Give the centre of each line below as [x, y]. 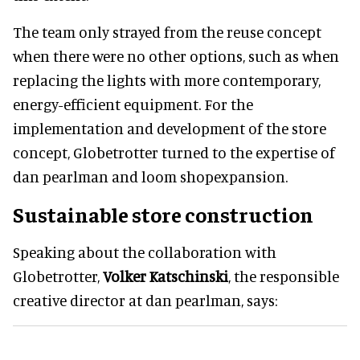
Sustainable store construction [163, 214]
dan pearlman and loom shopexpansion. [150, 176]
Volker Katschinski [166, 276]
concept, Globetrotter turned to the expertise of [174, 152]
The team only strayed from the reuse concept [167, 31]
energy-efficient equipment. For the [133, 104]
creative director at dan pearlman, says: [145, 300]
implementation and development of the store [170, 128]
